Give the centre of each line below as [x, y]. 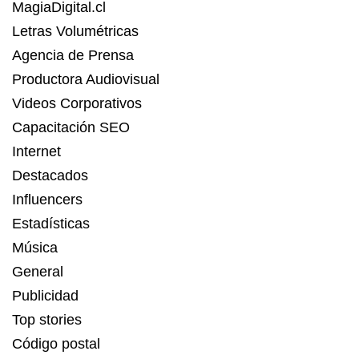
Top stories [47, 320]
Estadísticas [51, 224]
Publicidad [45, 296]
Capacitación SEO [71, 128]
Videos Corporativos [77, 104]
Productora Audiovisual [86, 80]
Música [35, 248]
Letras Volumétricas [75, 32]
